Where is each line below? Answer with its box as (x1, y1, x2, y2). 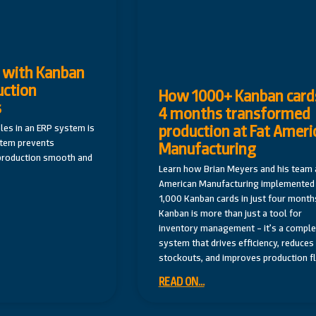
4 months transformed (158, 103, 310, 125)
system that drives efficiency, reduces (158, 236, 314, 250)
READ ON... (158, 274, 205, 290)
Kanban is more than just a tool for (158, 207, 302, 220)
